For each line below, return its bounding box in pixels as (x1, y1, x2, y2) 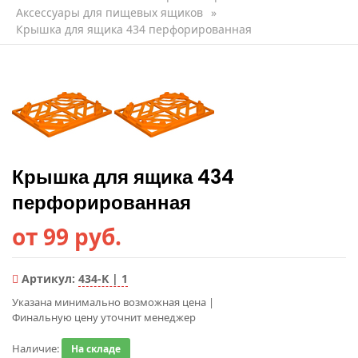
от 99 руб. (12, 221, 121, 253)
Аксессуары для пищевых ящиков (16, 5, 203, 21)
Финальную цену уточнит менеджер (12, 310, 196, 325)
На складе (71, 342, 121, 356)
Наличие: (12, 341, 62, 356)
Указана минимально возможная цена (12, 295, 209, 310)
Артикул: (18, 271, 78, 287)
